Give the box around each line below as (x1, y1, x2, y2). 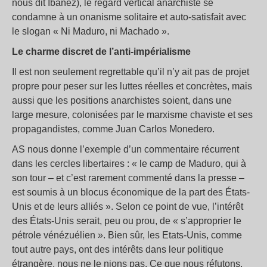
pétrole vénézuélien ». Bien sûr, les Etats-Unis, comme (12, 230, 242, 241)
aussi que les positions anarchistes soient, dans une (12, 95, 232, 106)
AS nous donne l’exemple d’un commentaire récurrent (12, 144, 239, 155)
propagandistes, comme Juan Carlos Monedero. (12, 124, 215, 135)
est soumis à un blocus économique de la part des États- (12, 187, 250, 198)
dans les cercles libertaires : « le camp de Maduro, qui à (12, 159, 246, 169)
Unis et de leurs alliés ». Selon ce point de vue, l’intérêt (12, 201, 243, 212)
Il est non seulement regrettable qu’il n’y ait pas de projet (12, 67, 249, 77)
